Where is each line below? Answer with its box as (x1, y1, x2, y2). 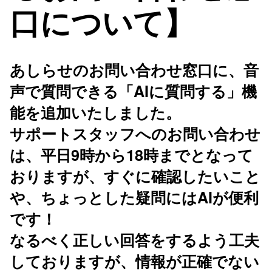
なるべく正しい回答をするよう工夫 (10, 229, 259, 251)
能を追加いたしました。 (10, 101, 181, 124)
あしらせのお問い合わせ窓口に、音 (10, 59, 259, 81)
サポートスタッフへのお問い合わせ (10, 123, 260, 145)
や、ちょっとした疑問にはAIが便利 (10, 186, 259, 209)
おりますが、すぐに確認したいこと (10, 165, 260, 188)
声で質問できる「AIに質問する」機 (10, 80, 257, 103)
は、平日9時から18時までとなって (10, 144, 253, 166)
